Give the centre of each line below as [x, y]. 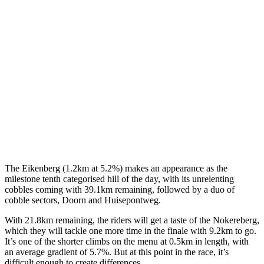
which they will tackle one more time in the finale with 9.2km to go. [131, 231]
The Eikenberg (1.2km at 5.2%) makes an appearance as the [116, 169]
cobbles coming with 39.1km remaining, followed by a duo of [120, 190]
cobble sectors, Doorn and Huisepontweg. [83, 200]
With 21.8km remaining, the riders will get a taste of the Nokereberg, [132, 220]
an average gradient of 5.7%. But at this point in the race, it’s [117, 252]
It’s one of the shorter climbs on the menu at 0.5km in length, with [127, 242]
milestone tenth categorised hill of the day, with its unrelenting [119, 179]
